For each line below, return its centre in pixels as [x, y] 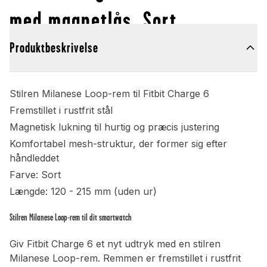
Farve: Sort [35, 175]
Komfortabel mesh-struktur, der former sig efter [118, 144]
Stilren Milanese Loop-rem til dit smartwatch [71, 218]
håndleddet [34, 158]
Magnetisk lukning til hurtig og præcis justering [114, 127]
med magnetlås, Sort [93, 20]
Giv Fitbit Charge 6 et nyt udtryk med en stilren [115, 244]
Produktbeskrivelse [54, 48]
